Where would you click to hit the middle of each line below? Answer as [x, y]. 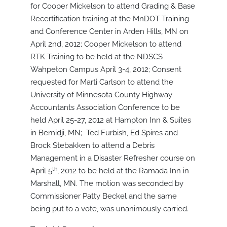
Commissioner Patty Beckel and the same [104, 196]
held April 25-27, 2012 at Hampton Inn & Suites [111, 120]
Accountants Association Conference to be [105, 108]
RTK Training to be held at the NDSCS [97, 57]
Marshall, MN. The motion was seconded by [107, 184]
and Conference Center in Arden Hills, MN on [109, 32]
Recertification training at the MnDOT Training [110, 19]
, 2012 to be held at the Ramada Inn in [123, 171]
